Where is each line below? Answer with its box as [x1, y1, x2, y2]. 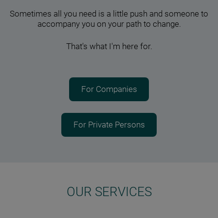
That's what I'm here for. [66, 42, 152, 52]
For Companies [81, 84, 137, 94]
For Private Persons [73, 120, 145, 129]
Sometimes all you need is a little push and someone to [10, 9, 208, 19]
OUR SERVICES [66, 184, 152, 200]
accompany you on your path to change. [37, 19, 181, 29]
